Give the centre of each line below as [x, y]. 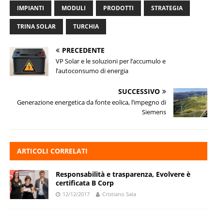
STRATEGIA [167, 8]
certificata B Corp [85, 183]
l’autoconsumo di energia [92, 71]
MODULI [74, 8]
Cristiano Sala [119, 194]
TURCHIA [86, 27]
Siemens [154, 112]
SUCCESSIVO [139, 92]
